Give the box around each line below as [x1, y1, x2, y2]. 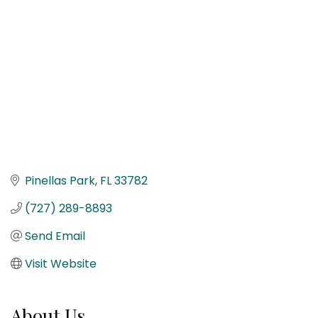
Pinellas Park [25, 172, 95, 189]
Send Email [25, 227, 85, 244]
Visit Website [25, 255, 97, 272]
